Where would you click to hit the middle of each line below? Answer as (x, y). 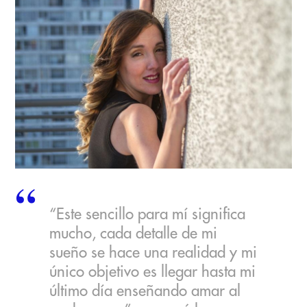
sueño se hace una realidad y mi (153, 253)
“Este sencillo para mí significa (148, 214)
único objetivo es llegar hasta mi (153, 272)
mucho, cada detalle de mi (134, 233)
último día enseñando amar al (145, 291)
